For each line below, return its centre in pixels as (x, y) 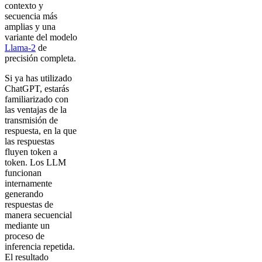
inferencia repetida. (40, 247)
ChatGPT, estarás (37, 89)
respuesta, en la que (41, 131)
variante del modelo (41, 37)
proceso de (25, 236)
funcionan (23, 173)
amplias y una (30, 27)
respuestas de (29, 204)
